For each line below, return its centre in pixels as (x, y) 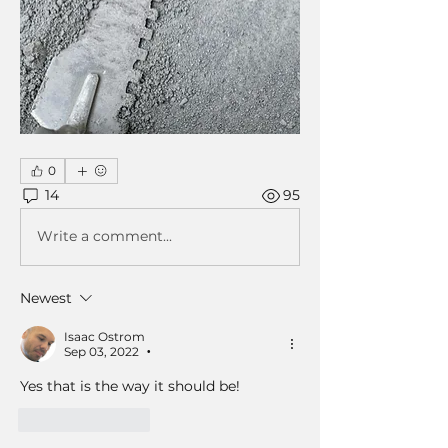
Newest (46, 297)
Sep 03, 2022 (101, 351)
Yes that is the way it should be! (132, 385)
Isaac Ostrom (104, 336)
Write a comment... (104, 236)
